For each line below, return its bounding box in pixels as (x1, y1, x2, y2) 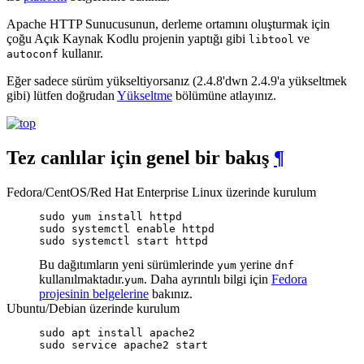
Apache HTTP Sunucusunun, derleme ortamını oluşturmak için (6, 16, 330, 31)
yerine (236, 257, 275, 271)
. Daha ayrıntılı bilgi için (144, 271, 271, 286)
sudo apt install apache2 (39, 326, 195, 339)
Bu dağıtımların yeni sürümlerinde (39, 257, 217, 271)
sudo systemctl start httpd (39, 234, 208, 247)
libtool (249, 32, 294, 45)
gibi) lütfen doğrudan (6, 88, 117, 102)
